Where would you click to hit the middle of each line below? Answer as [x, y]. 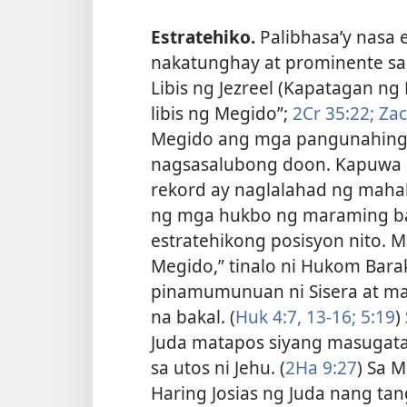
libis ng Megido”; [222, 113]
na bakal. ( [193, 316]
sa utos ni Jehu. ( [218, 367]
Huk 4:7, [268, 316]
